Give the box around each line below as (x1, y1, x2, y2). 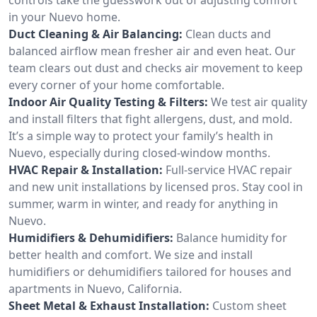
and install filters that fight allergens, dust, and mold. (8, 110, 292, 127)
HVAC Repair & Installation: (8, 161, 163, 178)
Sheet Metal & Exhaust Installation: (8, 297, 209, 313)
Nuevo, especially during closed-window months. (8, 144, 270, 161)
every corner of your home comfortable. (8, 76, 224, 93)
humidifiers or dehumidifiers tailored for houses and (8, 263, 292, 279)
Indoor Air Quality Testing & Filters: (8, 93, 208, 110)
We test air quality (211, 93, 307, 110)
